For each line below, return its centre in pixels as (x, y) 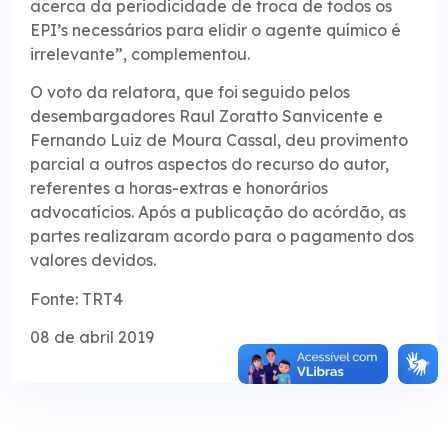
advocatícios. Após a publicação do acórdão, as (218, 212)
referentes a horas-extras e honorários (179, 188)
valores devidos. (93, 260)
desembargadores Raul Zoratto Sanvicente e (206, 116)
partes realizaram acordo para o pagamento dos (222, 236)
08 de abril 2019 (92, 336)
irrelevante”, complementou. (140, 53)
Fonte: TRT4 (76, 298)
